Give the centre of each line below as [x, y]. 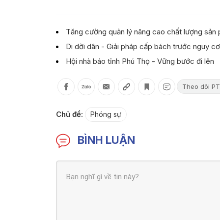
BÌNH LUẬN [107, 140]
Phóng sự [106, 114]
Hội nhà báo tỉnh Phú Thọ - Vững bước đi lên [140, 61]
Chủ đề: [69, 114]
